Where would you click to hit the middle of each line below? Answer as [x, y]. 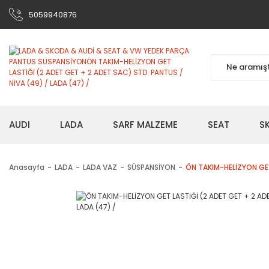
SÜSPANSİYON [151, 167]
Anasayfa [27, 167]
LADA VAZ [100, 167]
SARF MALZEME [145, 125]
